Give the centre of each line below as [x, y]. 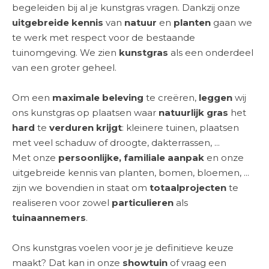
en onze [224, 158]
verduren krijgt [86, 128]
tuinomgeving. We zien [65, 53]
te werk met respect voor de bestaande [104, 38]
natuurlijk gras [195, 113]
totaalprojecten [189, 188]
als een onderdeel [211, 53]
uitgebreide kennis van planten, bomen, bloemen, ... [131, 173]
